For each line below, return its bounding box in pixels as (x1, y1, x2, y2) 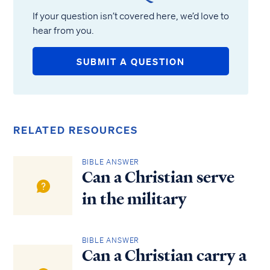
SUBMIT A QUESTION (77, 55, 185, 67)
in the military (81, 188, 187, 210)
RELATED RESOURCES (13, 124, 138, 136)
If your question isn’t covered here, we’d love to (33, 10, 229, 22)
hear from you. (33, 24, 94, 36)
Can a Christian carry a (81, 244, 246, 266)
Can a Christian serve (81, 166, 234, 189)
